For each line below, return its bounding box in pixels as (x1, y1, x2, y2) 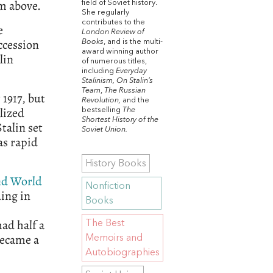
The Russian (104, 86, 146, 94)
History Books (85, 158, 146, 169)
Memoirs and (85, 233, 143, 243)
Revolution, (82, 96, 122, 104)
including (82, 66, 116, 75)
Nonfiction (85, 181, 130, 191)
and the (122, 96, 149, 104)
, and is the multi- (104, 37, 163, 46)
